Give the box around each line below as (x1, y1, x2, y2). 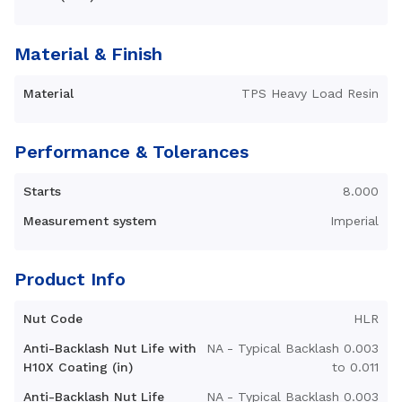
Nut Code (23, 311, 83, 326)
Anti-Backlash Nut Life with (23, 341, 197, 355)
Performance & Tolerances (14, 141, 249, 162)
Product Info (14, 268, 126, 290)
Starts (23, 184, 61, 198)
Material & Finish (14, 43, 162, 65)
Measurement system (23, 214, 157, 228)
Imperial (330, 214, 379, 228)
